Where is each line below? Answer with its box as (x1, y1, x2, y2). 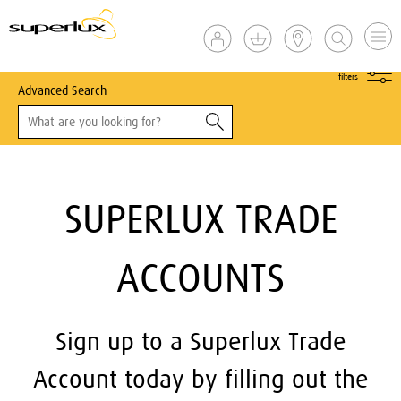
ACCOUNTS (116, 256, 285, 300)
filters (338, 72, 358, 81)
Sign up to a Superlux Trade (55, 327, 346, 355)
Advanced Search (18, 83, 107, 98)
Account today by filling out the (32, 364, 369, 393)
